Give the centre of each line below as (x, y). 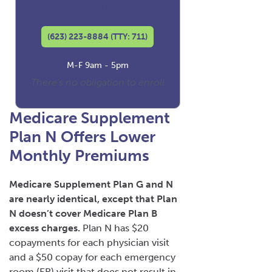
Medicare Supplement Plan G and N (91, 184)
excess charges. (45, 228)
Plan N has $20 (114, 228)
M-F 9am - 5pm (97, 65)
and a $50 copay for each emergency (92, 257)
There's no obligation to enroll (97, 82)
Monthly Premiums (79, 155)
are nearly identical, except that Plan (93, 199)
